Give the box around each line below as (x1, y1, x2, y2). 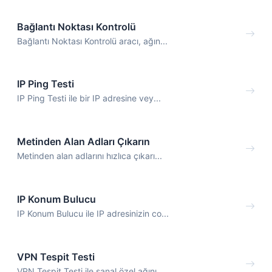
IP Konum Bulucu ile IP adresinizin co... (17, 208, 169, 219)
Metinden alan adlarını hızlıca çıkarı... (17, 151, 162, 161)
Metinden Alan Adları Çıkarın (17, 135, 150, 148)
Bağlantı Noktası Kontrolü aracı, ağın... (17, 35, 168, 46)
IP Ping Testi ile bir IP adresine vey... (17, 93, 161, 104)
